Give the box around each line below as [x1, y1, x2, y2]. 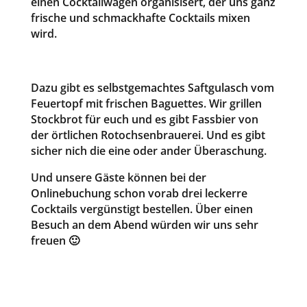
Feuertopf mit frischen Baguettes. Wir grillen [30, 95, 262, 111]
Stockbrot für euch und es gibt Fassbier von [30, 111, 258, 127]
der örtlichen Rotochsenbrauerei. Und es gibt [30, 127, 265, 143]
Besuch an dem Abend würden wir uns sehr [30, 217, 258, 232]
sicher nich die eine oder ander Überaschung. [30, 143, 267, 158]
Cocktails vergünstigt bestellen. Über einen [30, 201, 253, 217]
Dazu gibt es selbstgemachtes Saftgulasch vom [30, 79, 274, 95]
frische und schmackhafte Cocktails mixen [30, 10, 250, 25]
